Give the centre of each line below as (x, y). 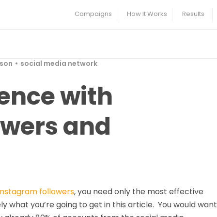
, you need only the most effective (139, 192)
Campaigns (93, 14)
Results (193, 14)
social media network (59, 63)
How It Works (147, 14)
